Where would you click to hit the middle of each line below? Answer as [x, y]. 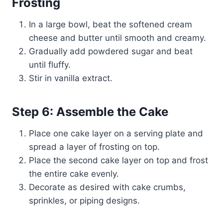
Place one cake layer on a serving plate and [116, 134]
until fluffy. [50, 65]
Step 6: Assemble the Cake [90, 112]
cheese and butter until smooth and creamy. [117, 38]
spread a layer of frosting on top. [94, 147]
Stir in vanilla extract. [71, 78]
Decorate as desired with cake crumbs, [107, 187]
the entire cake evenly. [74, 174]
